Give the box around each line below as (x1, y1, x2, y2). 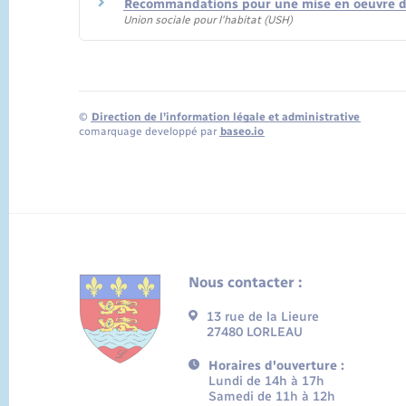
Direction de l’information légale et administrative (92, 110, 360, 123)
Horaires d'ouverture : (208, 358, 344, 374)
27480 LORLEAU (206, 324, 303, 341)
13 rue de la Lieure (206, 309, 319, 325)
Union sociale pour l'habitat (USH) (123, 14, 293, 27)
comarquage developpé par (79, 124, 219, 138)
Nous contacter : (188, 274, 303, 292)
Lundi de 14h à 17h (208, 373, 324, 390)
